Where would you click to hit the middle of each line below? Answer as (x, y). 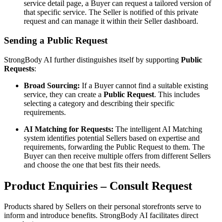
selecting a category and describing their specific (99, 103)
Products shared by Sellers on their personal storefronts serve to (103, 207)
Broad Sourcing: (52, 85)
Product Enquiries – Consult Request (98, 186)
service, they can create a (64, 94)
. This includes (177, 94)
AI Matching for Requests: (69, 129)
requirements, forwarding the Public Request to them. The (114, 147)
